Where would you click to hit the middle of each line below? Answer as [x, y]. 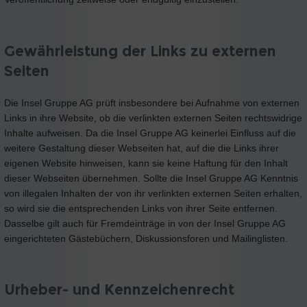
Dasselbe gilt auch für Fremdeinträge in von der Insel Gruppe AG [145, 223]
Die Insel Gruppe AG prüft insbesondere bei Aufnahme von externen [152, 102]
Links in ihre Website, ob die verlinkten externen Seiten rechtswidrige [153, 118]
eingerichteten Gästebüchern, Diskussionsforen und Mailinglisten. [146, 238]
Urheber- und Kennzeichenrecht [119, 289]
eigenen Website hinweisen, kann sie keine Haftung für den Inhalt [146, 163]
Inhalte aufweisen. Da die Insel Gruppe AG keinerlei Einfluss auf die [150, 133]
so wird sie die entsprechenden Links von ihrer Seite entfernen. [141, 208]
